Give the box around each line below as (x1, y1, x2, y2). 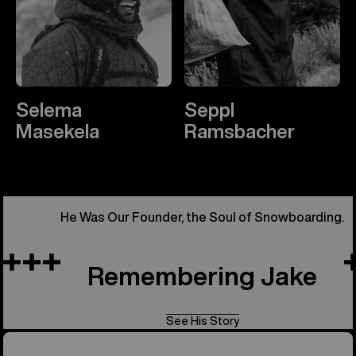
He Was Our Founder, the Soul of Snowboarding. (60, 210, 344, 223)
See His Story (165, 315, 239, 327)
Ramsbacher (184, 121, 295, 141)
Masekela (16, 121, 99, 141)
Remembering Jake (87, 262, 317, 288)
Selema (16, 99, 82, 119)
